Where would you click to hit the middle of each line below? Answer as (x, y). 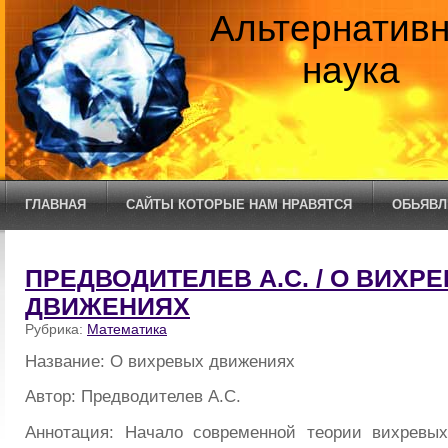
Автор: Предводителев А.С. (133, 396)
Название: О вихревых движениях (160, 360)
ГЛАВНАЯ (55, 204)
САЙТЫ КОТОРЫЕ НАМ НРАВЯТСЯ (239, 204)
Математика (127, 329)
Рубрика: (56, 329)
